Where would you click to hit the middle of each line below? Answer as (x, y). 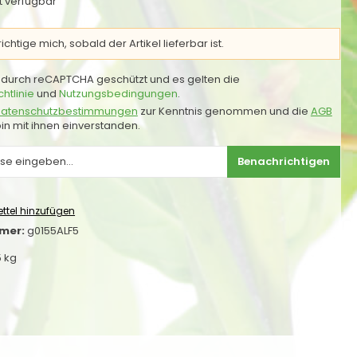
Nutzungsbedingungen (118, 94)
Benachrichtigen (283, 161)
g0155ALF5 (53, 231)
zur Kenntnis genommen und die (224, 111)
